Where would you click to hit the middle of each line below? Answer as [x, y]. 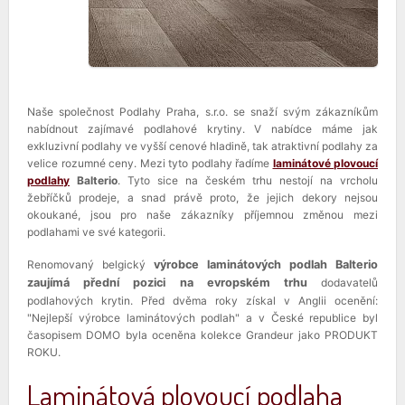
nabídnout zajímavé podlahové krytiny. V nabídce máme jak [202, 129]
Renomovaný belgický [90, 264]
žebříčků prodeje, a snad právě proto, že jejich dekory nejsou [202, 198]
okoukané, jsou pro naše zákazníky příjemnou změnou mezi [202, 215]
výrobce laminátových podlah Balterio [266, 264]
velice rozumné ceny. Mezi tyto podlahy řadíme [148, 163]
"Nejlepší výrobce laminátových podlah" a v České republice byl [202, 318]
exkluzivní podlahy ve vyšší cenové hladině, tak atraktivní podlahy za [202, 146]
